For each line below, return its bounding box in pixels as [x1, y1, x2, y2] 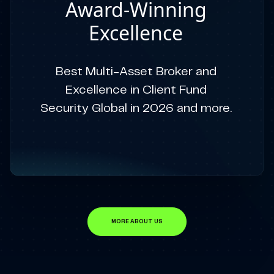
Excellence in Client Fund [65, 84, 207, 96]
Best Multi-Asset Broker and [55, 66, 217, 78]
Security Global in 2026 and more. [40, 103, 232, 114]
